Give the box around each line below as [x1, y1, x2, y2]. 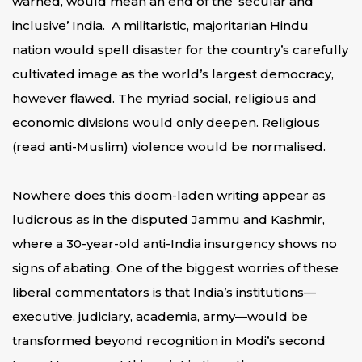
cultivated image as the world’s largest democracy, [12, 66, 334, 82]
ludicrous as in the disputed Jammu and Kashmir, [12, 212, 325, 227]
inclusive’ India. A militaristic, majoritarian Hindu [12, 18, 309, 33]
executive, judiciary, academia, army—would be [12, 309, 308, 324]
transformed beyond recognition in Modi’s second [12, 333, 326, 348]
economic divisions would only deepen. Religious [12, 115, 320, 130]
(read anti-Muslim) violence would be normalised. [12, 139, 326, 154]
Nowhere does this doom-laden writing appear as [12, 187, 326, 203]
